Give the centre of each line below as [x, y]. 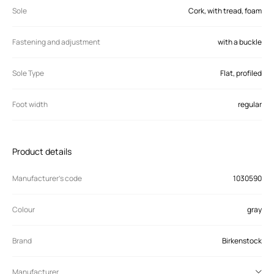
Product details [42, 151]
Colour [24, 209]
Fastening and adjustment [56, 42]
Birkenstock [242, 240]
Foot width [30, 104]
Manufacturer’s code [47, 178]
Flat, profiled [241, 73]
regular [250, 104]
